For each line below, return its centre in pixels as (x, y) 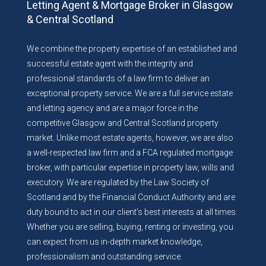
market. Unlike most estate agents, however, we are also (130, 138)
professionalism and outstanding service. (104, 256)
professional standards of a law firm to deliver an (118, 78)
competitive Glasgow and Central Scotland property (123, 123)
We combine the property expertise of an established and (132, 49)
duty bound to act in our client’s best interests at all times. (132, 212)
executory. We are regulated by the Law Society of (118, 182)
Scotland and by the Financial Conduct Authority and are (131, 197)
